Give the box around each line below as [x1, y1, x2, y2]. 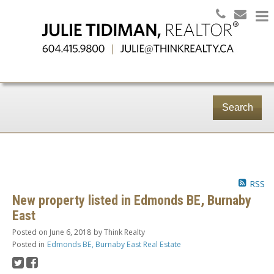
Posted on [12, 227, 50, 238]
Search [221, 102, 253, 113]
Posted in [12, 239, 45, 250]
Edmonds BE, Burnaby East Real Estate [47, 239, 181, 250]
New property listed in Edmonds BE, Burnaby [12, 193, 251, 209]
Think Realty [104, 227, 145, 238]
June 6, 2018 [50, 227, 91, 238]
